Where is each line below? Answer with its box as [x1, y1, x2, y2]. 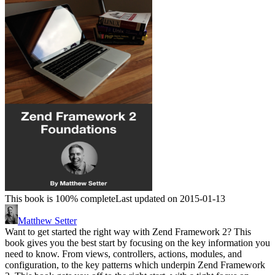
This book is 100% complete [5, 193, 115, 204]
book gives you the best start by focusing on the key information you [5, 238, 270, 249]
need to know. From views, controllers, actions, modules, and [5, 249, 242, 260]
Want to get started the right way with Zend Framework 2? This [5, 227, 251, 238]
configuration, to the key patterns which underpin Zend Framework [5, 260, 265, 271]
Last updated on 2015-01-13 [115, 193, 225, 204]
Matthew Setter [18, 215, 77, 227]
